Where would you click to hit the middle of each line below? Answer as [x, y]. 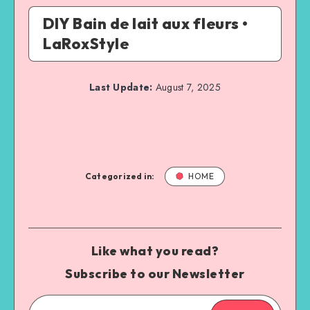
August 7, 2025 [187, 87]
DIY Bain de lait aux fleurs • [146, 23]
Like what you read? [155, 250]
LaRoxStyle [86, 43]
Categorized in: [120, 176]
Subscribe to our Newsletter [155, 273]
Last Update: [121, 87]
